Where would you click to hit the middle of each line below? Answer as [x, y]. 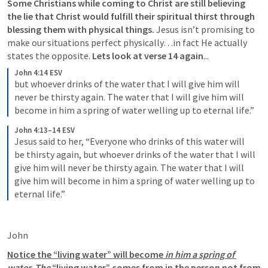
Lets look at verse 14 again [148, 56]
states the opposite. [50, 56]
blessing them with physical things [80, 29]
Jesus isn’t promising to [205, 29]
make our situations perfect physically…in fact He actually [127, 42]
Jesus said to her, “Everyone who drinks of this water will [130, 141]
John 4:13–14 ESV [45, 130]
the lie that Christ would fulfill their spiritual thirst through [131, 16]
